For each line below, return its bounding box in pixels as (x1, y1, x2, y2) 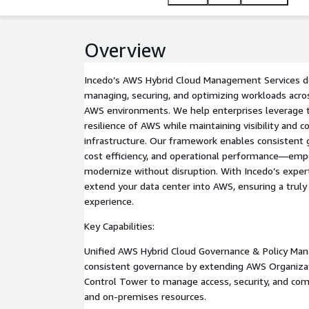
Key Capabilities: (84, 220, 154, 232)
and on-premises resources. (84, 290, 206, 302)
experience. (84, 195, 134, 207)
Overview (84, 39, 166, 61)
